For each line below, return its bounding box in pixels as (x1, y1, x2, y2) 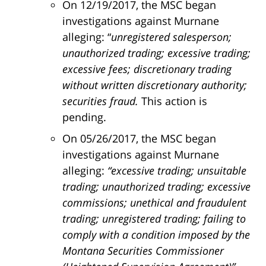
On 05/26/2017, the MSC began (62, 131, 216, 146)
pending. (62, 110, 106, 125)
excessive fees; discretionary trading (62, 62, 232, 77)
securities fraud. (62, 94, 141, 109)
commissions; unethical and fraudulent (62, 195, 246, 210)
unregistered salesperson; (111, 30, 232, 45)
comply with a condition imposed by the (62, 227, 250, 242)
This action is (141, 94, 207, 109)
